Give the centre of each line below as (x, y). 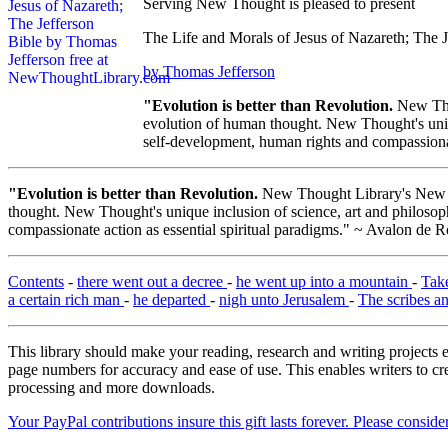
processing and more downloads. (111, 388)
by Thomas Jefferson (209, 72)
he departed (171, 300)
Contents (36, 282)
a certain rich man (66, 300)
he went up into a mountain (324, 282)
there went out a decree (152, 282)
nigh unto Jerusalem (284, 300)
